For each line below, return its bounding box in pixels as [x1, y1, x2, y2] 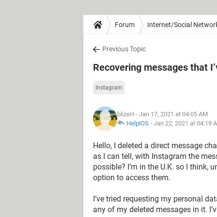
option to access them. [93, 173, 170, 182]
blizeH [117, 110, 134, 118]
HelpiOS [126, 120, 149, 127]
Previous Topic [102, 45, 146, 53]
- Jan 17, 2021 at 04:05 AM [134, 110, 208, 118]
